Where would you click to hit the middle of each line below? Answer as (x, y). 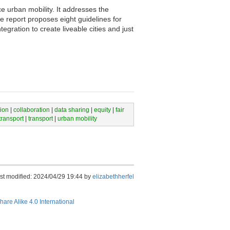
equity (102, 110)
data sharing (72, 110)
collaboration (31, 110)
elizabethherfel (113, 177)
